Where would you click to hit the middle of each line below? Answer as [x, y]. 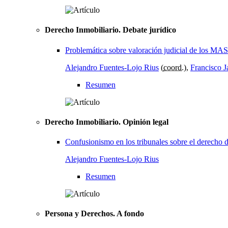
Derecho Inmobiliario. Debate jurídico [110, 30]
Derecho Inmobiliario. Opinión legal [107, 122]
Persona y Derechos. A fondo [94, 214]
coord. [174, 67]
